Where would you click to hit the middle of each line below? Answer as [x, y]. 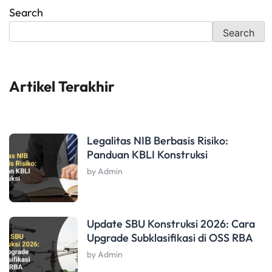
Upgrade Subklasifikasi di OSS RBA [170, 238]
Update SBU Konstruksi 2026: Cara [171, 224]
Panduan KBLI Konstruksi [147, 155]
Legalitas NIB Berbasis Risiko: [158, 141]
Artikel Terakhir [62, 87]
